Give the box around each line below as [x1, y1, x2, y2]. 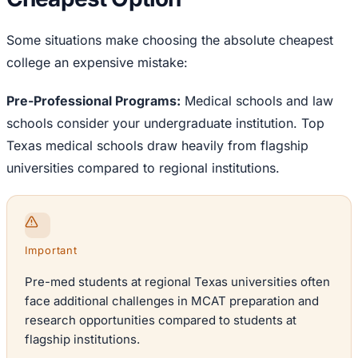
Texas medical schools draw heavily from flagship [6, 137, 308, 154]
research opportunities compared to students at [25, 312, 296, 328]
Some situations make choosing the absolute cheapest [6, 32, 333, 49]
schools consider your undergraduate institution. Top [6, 115, 324, 132]
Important [25, 244, 78, 257]
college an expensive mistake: [6, 54, 188, 71]
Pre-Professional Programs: [6, 93, 181, 109]
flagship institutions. [25, 332, 140, 348]
